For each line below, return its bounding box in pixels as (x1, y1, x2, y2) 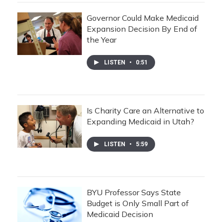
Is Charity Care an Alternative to (87, 106, 204, 115)
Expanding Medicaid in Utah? (87, 116, 194, 126)
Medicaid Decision (87, 209, 153, 219)
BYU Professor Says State (87, 187, 181, 197)
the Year (87, 35, 116, 45)
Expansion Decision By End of (87, 24, 197, 34)
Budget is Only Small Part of (87, 198, 189, 208)
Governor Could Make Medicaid (87, 13, 199, 23)
